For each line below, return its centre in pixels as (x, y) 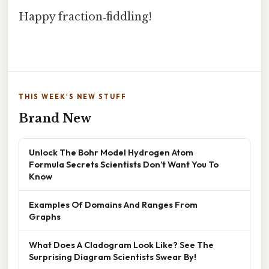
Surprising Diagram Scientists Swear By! (113, 257)
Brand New (55, 119)
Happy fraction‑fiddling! (85, 17)
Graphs (45, 217)
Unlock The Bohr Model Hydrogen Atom (111, 153)
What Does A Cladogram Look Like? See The (121, 245)
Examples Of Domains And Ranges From (113, 205)
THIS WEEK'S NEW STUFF (73, 97)
